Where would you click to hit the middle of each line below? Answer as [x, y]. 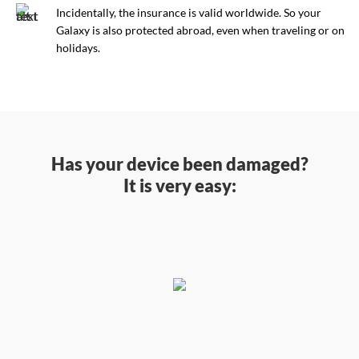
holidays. [79, 47]
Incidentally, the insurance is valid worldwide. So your [189, 12]
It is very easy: [179, 185]
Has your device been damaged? [179, 163]
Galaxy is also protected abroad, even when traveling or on [201, 30]
